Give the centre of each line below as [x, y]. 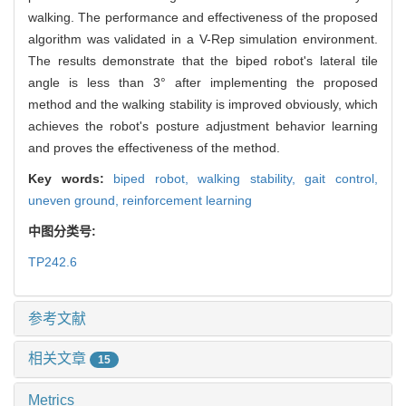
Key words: [71, 178]
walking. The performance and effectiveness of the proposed [203, 17]
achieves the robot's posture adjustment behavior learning [203, 126]
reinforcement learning [187, 200]
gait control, [342, 178]
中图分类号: [64, 231]
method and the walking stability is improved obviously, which [203, 104]
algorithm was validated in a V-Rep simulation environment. [203, 39]
